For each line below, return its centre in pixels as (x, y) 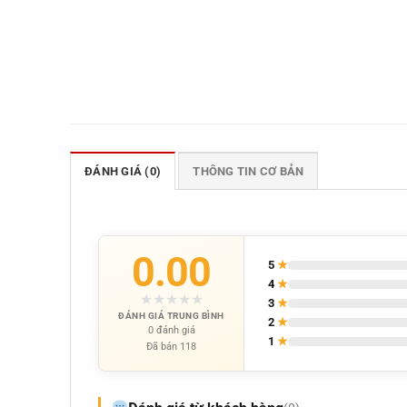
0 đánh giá (171, 330)
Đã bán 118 (171, 346)
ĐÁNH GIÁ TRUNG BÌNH (171, 315)
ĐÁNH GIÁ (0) (123, 171)
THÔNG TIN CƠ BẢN (248, 171)
